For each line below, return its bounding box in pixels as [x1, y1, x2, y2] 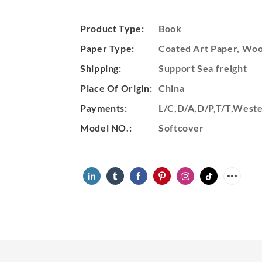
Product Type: [80, 22, 144, 34]
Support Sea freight [158, 62, 247, 74]
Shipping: [80, 62, 122, 74]
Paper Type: [80, 42, 135, 54]
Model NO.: [80, 122, 132, 133]
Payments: [80, 102, 127, 113]
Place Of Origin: [80, 82, 153, 94]
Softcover [158, 122, 204, 133]
